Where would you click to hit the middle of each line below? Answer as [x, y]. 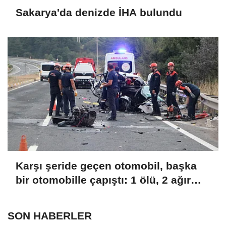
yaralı [30, 194]
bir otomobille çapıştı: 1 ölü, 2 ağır [103, 180]
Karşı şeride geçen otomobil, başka [106, 166]
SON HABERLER [50, 215]
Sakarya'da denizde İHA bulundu [99, 13]
